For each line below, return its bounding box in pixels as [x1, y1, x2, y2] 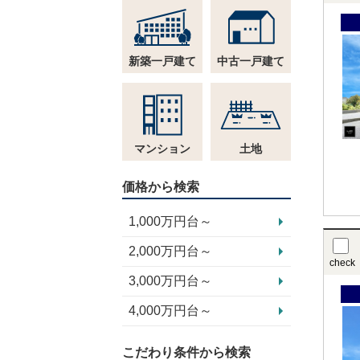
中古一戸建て [217, 55, 284, 67]
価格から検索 [122, 180, 199, 194]
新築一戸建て [129, 55, 196, 67]
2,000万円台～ [129, 244, 212, 258]
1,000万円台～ [129, 215, 212, 228]
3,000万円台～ [129, 274, 212, 288]
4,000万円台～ [129, 304, 212, 317]
